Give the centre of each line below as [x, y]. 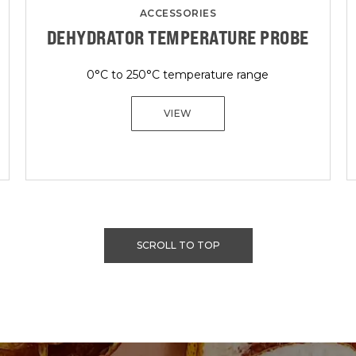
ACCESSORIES [178, 13]
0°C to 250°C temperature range [178, 74]
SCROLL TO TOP [178, 245]
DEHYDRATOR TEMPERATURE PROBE [178, 37]
